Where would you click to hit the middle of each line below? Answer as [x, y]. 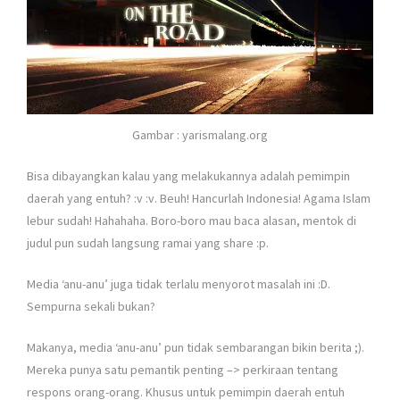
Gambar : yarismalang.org [200, 134]
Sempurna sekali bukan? [91, 306]
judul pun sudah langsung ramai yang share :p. [148, 242]
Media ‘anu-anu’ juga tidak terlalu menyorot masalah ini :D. [179, 283]
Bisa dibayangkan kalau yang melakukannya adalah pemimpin [188, 175]
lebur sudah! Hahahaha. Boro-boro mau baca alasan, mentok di [192, 220]
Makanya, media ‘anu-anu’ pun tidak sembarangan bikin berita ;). [196, 347]
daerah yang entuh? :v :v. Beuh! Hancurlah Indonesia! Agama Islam [199, 198]
